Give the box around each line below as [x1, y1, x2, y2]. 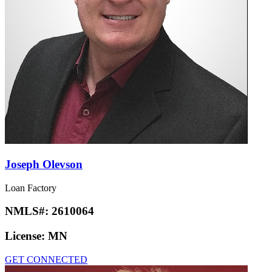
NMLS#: [5, 205, 52, 218]
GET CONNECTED [5, 254, 87, 265]
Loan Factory [5, 182, 56, 193]
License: [5, 229, 48, 243]
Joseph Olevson [5, 157, 83, 171]
